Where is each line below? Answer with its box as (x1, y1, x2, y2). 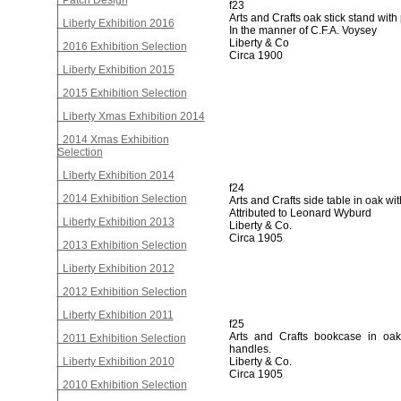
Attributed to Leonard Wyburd (228, 207, 371, 219)
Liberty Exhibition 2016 (56, 17, 175, 30)
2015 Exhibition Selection (56, 87, 187, 99)
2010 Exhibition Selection (56, 379, 187, 391)
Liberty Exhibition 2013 (56, 216, 175, 228)
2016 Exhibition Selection (56, 40, 187, 53)
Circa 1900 (228, 49, 283, 62)
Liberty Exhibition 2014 (56, 169, 175, 182)
